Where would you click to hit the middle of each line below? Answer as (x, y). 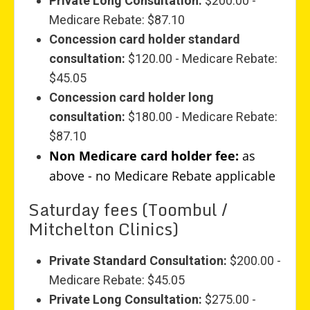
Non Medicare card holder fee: (144, 156)
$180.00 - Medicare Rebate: (201, 117)
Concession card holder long (131, 98)
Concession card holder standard (145, 39)
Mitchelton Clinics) (103, 229)
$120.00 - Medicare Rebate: (201, 59)
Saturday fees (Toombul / (128, 210)
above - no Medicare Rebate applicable (162, 176)
